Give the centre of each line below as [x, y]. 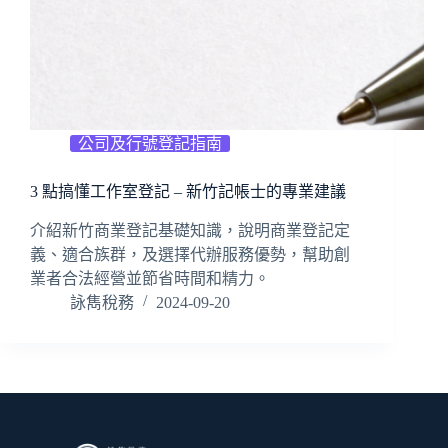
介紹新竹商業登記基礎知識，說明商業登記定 [190, 231]
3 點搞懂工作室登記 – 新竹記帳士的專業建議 [188, 192]
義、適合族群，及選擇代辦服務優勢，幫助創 [190, 255]
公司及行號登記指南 [150, 144]
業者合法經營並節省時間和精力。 [150, 279]
